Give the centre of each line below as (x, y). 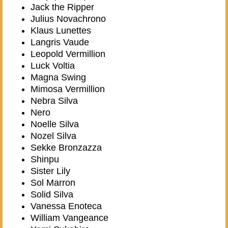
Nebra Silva (54, 101)
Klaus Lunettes (61, 31)
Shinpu (45, 160)
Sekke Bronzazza (66, 148)
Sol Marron (53, 183)
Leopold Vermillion (68, 54)
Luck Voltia (53, 66)
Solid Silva (52, 195)
